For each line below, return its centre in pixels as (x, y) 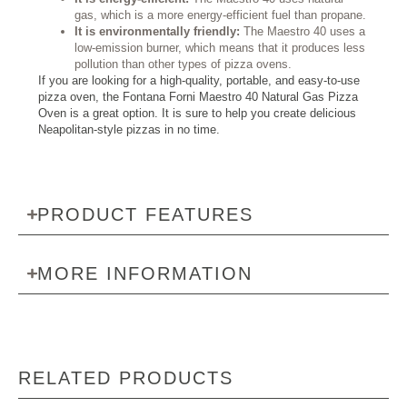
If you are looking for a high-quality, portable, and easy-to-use (199, 81)
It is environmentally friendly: (157, 32)
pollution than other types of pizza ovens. (183, 65)
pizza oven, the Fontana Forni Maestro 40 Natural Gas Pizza (198, 97)
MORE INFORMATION (144, 273)
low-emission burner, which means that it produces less (220, 48)
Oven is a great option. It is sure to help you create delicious (197, 114)
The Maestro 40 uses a (303, 32)
